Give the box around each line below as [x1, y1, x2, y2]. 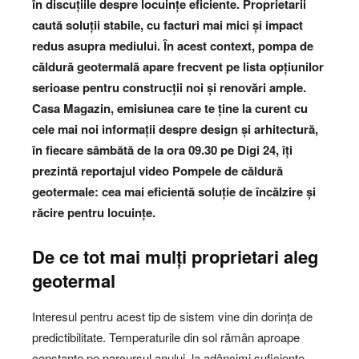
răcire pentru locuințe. [32, 204, 155, 222]
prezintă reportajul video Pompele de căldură [32, 162, 283, 180]
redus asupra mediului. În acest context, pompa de [32, 37, 313, 55]
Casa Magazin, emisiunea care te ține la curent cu [32, 99, 308, 118]
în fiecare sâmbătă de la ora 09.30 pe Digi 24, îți [32, 141, 292, 159]
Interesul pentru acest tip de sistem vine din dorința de [32, 308, 313, 325]
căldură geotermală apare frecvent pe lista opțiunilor [32, 58, 324, 76]
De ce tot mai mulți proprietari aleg [32, 244, 318, 270]
